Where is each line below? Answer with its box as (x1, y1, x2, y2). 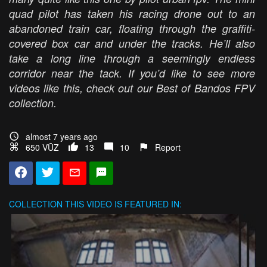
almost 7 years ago (26, 131, 98, 143)
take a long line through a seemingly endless (9, 51, 255, 66)
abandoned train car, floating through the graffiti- (9, 21, 255, 36)
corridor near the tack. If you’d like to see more (9, 66, 255, 81)
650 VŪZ (26, 141, 59, 154)
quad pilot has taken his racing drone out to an (9, 6, 255, 21)
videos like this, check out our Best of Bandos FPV (9, 80, 255, 96)
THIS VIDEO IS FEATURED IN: (63, 198, 182, 210)
